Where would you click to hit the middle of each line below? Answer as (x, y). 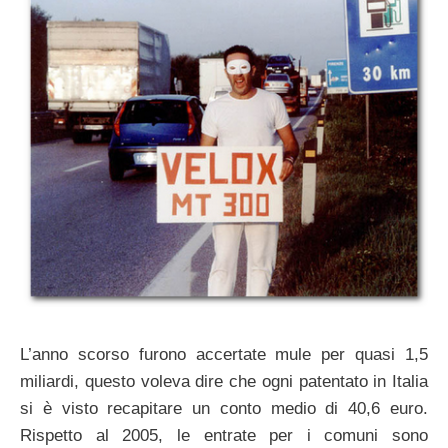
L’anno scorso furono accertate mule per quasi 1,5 (224, 354)
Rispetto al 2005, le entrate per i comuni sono (224, 435)
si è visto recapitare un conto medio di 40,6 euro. (224, 408)
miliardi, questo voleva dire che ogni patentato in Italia (224, 381)
